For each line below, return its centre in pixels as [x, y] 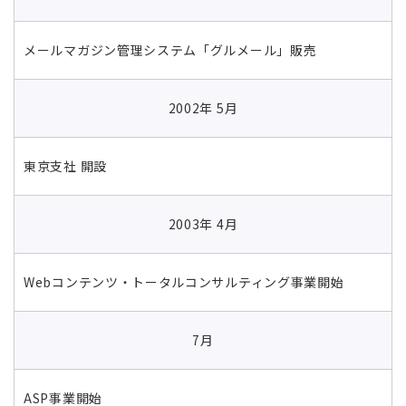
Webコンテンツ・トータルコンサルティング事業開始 [184, 281]
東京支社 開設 [65, 165]
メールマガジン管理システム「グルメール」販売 [170, 49]
